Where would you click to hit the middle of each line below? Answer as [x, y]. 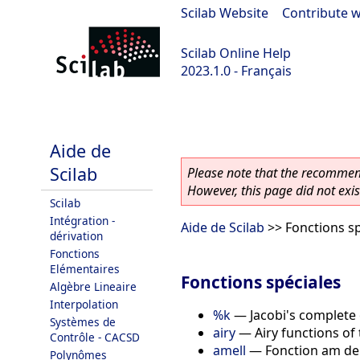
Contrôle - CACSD [95, 337]
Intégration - [82, 221]
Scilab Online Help [236, 53]
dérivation [76, 236]
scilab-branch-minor [70, 113]
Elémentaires [85, 269]
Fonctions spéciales [261, 282]
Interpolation [84, 304]
